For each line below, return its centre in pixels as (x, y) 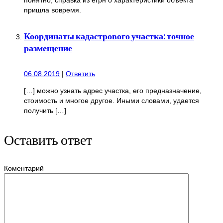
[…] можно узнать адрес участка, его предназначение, (113, 91)
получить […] (45, 111)
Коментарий (24, 168)
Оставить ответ (48, 139)
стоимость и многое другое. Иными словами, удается (111, 101)
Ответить (80, 74)
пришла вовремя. (53, 10)
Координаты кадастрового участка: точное (109, 36)
